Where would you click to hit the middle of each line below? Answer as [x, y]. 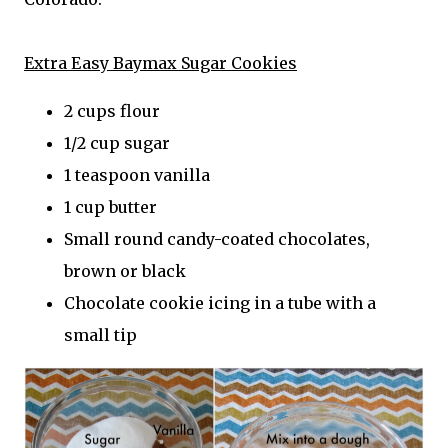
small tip [100, 334]
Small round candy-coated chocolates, [217, 238]
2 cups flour [112, 110]
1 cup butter [110, 206]
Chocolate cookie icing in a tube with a [220, 302]
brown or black [125, 270]
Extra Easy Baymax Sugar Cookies [160, 62]
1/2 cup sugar [117, 142]
